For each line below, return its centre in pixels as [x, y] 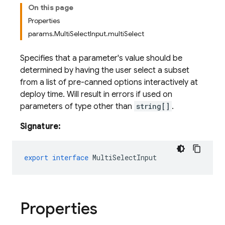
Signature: [40, 127]
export [36, 157]
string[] [153, 106]
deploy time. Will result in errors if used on [96, 94]
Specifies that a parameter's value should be [101, 58]
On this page [51, 8]
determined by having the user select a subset [105, 70]
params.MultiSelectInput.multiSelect [86, 34]
